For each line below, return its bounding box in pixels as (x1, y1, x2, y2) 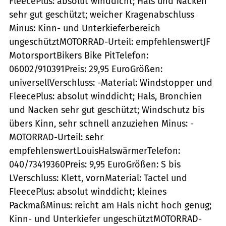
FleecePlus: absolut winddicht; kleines (9, 186, 166, 197)
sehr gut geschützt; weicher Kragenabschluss (9, 9, 194, 20)
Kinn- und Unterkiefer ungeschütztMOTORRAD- (9, 213, 202, 224)
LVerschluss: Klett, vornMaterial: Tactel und (9, 172, 187, 184)
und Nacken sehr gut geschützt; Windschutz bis (9, 104, 204, 116)
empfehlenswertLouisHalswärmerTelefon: (9, 145, 180, 156)
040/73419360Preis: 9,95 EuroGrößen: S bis (9, 158, 181, 170)
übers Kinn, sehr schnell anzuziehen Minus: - (9, 118, 194, 129)
